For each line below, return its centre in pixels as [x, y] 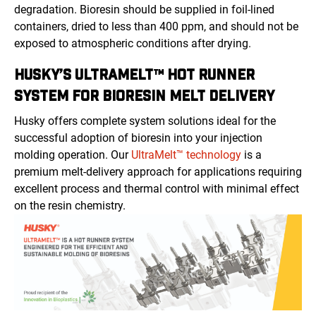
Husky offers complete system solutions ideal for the [145, 121]
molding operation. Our [73, 155]
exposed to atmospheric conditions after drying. [134, 44]
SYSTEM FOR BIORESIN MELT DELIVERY [144, 96]
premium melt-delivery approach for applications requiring [158, 172]
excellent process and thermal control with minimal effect [157, 189]
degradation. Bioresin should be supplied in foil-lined [144, 10]
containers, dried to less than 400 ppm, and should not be [156, 27]
